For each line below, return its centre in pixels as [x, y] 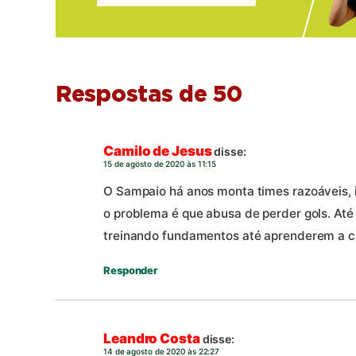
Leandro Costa [152, 339]
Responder [131, 270]
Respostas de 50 [149, 96]
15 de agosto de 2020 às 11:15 [160, 164]
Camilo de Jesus [158, 151]
